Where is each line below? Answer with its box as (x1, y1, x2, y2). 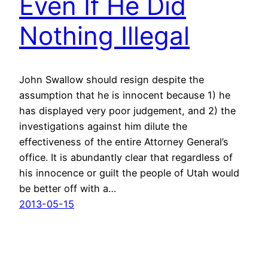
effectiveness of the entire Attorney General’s (19, 136, 229, 148)
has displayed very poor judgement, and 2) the (19, 105, 236, 117)
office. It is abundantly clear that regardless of (19, 151, 233, 164)
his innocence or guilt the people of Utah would (19, 167, 239, 179)
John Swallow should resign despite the (19, 74, 204, 86)
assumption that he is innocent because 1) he (19, 89, 230, 102)
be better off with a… (19, 182, 116, 195)
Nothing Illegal (19, 20, 190, 51)
